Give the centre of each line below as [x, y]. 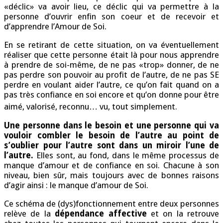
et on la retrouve [183, 214]
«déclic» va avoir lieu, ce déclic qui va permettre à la [111, 7]
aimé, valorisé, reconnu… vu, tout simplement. [91, 107]
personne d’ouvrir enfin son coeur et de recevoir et [111, 17]
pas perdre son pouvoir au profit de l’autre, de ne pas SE [111, 75]
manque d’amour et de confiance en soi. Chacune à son [111, 166]
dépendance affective [101, 214]
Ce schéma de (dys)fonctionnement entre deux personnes [111, 204]
